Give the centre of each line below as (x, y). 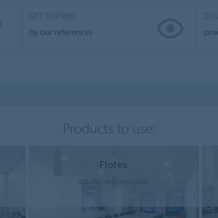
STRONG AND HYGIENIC (114, 182)
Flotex (114, 164)
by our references (61, 32)
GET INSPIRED (53, 16)
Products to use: (109, 128)
